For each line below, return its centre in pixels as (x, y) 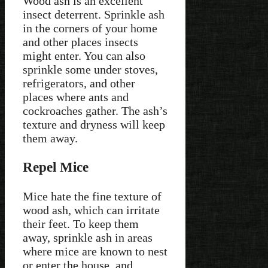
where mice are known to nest (95, 251)
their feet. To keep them (81, 223)
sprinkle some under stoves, (90, 70)
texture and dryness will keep (94, 125)
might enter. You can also (84, 56)
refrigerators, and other (79, 83)
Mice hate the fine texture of (92, 196)
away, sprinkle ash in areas (88, 237)
